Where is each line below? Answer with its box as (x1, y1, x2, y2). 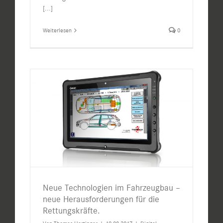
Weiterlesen (43, 27, 72, 34)
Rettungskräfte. (43, 205, 100, 217)
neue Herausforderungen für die (43, 194, 159, 205)
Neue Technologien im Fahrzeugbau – (43, 182, 180, 194)
